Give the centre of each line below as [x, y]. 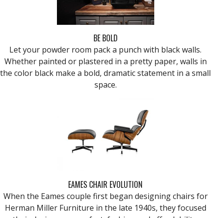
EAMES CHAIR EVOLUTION [105, 184]
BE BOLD [105, 38]
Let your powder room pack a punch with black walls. [105, 49]
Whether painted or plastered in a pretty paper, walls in [105, 61]
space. [105, 84]
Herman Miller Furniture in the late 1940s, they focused [105, 208]
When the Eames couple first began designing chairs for [105, 196]
